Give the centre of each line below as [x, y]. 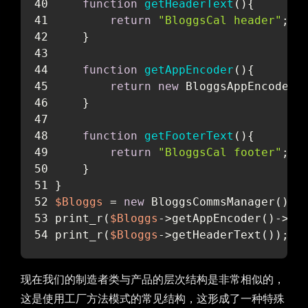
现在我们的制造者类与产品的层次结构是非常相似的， [153, 279]
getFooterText [189, 135]
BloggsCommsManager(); [220, 201]
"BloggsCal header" [220, 20]
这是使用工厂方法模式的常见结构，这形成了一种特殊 [153, 298]
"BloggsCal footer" [220, 152]
